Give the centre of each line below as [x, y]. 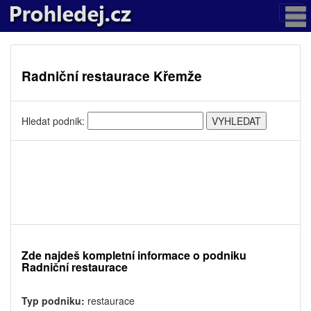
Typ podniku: [53, 301]
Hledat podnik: [54, 121]
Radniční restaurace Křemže [112, 76]
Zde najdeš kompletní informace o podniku [134, 255]
